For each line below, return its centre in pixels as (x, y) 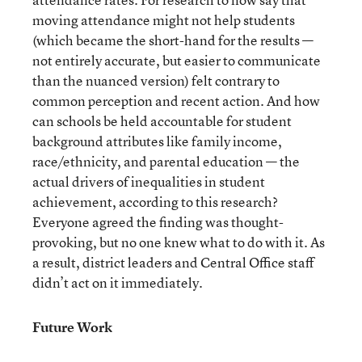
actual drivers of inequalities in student (149, 181)
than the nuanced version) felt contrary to (156, 80)
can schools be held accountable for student (162, 121)
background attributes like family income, (157, 141)
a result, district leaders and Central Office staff (173, 262)
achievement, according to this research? (155, 202)
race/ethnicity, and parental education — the (166, 161)
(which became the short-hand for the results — (173, 40)
